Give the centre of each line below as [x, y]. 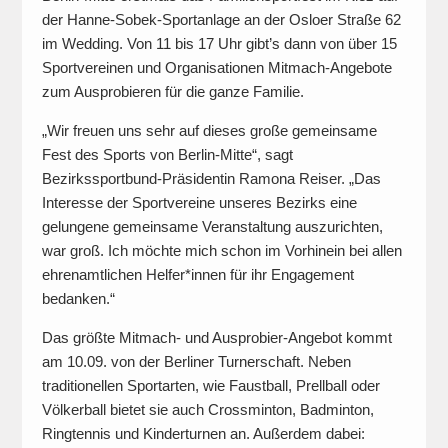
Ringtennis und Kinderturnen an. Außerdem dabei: [203, 434]
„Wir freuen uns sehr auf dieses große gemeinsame [209, 131]
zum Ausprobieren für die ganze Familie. [172, 92]
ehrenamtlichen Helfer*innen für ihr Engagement [197, 275]
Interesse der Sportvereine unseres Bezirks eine [199, 203]
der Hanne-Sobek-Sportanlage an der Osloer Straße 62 [221, 20]
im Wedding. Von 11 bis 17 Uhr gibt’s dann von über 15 [219, 44]
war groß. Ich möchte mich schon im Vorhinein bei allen [221, 251]
